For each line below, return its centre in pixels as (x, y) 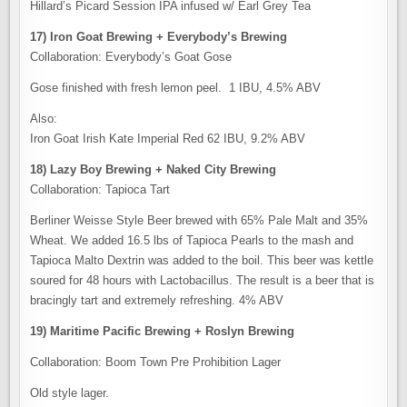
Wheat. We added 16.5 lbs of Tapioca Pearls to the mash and (192, 240)
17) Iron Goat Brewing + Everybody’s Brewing (159, 37)
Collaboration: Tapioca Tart (100, 189)
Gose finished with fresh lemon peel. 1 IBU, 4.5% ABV (176, 88)
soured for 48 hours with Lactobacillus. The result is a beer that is (203, 280)
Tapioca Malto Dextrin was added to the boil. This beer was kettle (202, 260)
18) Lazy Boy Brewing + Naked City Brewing (154, 169)
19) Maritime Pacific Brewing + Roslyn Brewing (163, 331)
